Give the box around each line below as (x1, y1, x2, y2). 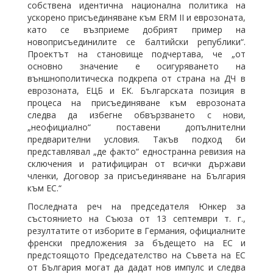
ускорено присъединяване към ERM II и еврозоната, (27, 12, 246, 23)
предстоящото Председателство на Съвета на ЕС (27, 249, 246, 261)
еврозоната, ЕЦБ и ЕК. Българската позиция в (27, 85, 246, 96)
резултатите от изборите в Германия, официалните (27, 225, 246, 236)
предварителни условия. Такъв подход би (27, 133, 246, 145)
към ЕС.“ (27, 182, 64, 194)
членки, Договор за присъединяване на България (27, 170, 246, 182)
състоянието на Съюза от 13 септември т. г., (27, 213, 246, 224)
